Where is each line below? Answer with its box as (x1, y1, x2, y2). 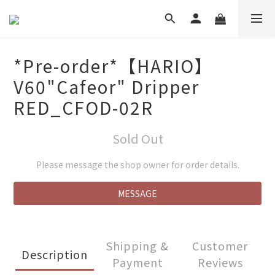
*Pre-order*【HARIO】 (14, 53, 213, 78)
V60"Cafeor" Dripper (14, 74, 199, 99)
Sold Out (112, 130, 163, 147)
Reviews (197, 254, 243, 270)
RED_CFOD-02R (14, 95, 153, 120)
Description (21, 246, 88, 262)
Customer (192, 238, 249, 254)
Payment (112, 254, 163, 270)
